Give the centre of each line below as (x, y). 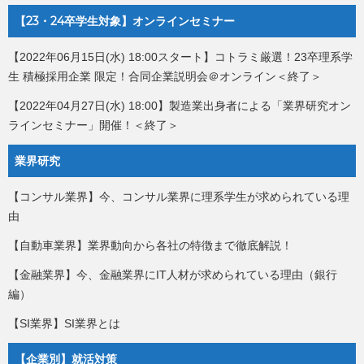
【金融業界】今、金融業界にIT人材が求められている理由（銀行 (173, 275)
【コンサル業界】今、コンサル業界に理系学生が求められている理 (179, 197)
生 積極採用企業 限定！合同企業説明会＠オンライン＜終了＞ (165, 77)
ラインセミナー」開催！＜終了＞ (93, 126)
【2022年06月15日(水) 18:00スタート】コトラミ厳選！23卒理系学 (180, 57)
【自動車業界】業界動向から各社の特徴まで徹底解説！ (150, 246)
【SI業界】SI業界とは (64, 324)
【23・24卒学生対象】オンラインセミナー (125, 22)
